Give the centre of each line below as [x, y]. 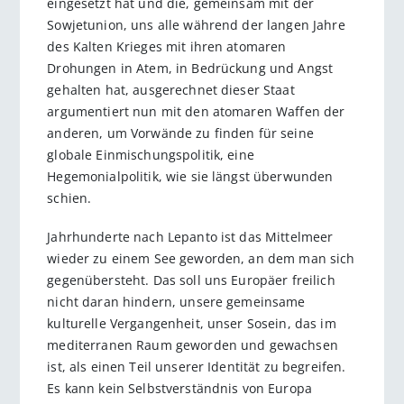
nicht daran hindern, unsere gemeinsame [176, 302]
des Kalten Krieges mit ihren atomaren [167, 47]
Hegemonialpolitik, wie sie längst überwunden [190, 177]
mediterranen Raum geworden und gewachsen [193, 345]
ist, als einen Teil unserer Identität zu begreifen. [197, 367]
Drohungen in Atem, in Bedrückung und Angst [190, 69]
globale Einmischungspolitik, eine [151, 155]
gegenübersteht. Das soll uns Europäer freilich [191, 280]
